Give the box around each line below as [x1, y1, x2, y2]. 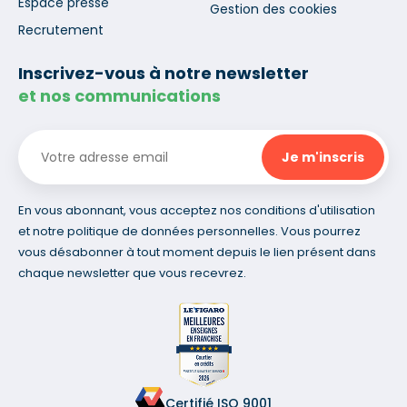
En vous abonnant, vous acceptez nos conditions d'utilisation [18, 202, 375, 220]
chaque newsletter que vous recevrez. [18, 264, 246, 283]
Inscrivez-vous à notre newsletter [18, 62, 309, 85]
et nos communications [18, 84, 221, 108]
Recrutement [18, 21, 104, 40]
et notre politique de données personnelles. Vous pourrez [18, 223, 361, 241]
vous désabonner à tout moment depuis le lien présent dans [18, 243, 376, 262]
